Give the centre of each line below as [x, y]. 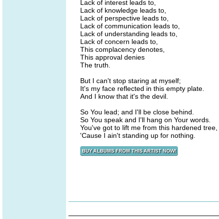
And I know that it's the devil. [124, 96]
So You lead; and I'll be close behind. [137, 112]
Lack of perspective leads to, [124, 18]
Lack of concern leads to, [119, 42]
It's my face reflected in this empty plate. [142, 88]
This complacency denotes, [122, 49]
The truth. [95, 65]
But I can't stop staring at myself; [131, 81]
